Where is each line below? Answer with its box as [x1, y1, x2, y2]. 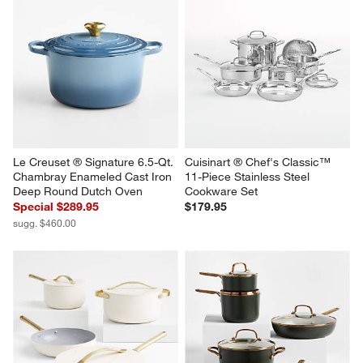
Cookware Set [185, 184, 258, 199]
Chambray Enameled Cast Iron [13, 169, 176, 185]
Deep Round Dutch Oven [13, 184, 143, 199]
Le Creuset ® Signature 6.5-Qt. [13, 155, 177, 170]
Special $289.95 [13, 199, 100, 215]
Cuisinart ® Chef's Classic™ [185, 155, 334, 170]
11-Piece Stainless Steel [185, 169, 313, 185]
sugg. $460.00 [13, 216, 77, 230]
